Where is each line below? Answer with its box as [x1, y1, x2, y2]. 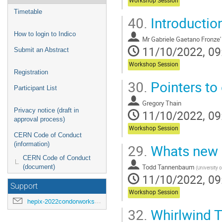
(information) [14, 140, 50, 148]
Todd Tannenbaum [142, 162, 194, 171]
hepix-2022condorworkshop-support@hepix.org [27, 197, 95, 206]
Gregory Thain [142, 98, 181, 108]
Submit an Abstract [14, 46, 69, 54]
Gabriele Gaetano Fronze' [151, 34, 221, 44]
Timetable [14, 8, 42, 15]
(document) [23, 163, 55, 170]
